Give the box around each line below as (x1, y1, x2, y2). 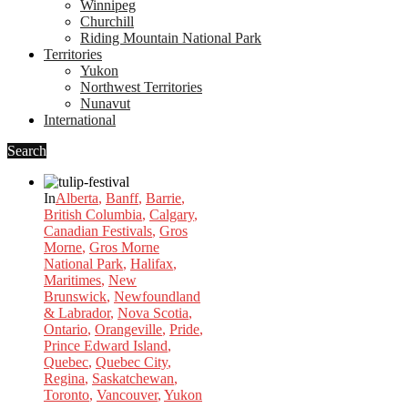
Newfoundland (114, 289, 200, 304)
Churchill (80, 14, 134, 29)
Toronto (44, 387, 89, 403)
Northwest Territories (80, 79, 202, 95)
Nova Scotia (117, 305, 189, 321)
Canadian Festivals (44, 223, 152, 239)
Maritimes (44, 272, 101, 288)
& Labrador (44, 305, 110, 321)
